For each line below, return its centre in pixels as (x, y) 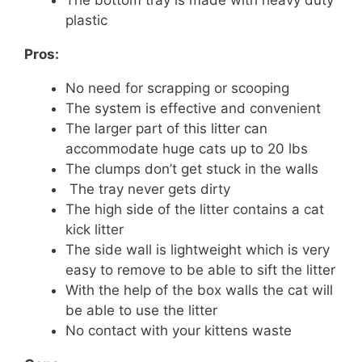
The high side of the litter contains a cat (195, 209)
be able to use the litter (141, 310)
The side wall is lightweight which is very (198, 249)
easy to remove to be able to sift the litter (200, 269)
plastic (86, 20)
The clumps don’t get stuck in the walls (192, 168)
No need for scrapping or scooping (177, 88)
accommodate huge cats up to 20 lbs (187, 148)
